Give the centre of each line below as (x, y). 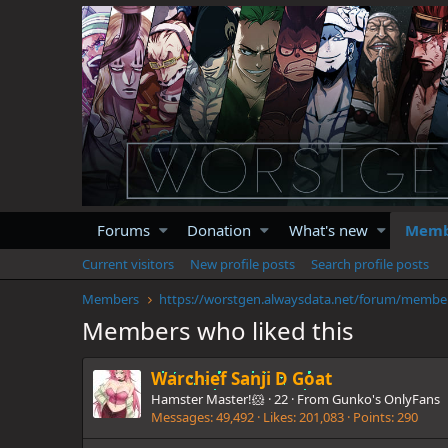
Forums (123, 229)
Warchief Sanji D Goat (241, 379)
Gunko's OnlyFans (386, 399)
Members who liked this (218, 330)
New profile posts (242, 263)
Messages (180, 417)
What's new (328, 229)
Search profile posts (370, 263)
